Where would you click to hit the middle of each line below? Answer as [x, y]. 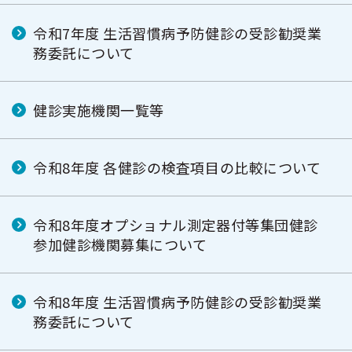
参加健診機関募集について [120, 244]
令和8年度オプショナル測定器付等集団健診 [176, 225]
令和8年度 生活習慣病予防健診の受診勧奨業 [178, 302]
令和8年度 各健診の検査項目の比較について [177, 167]
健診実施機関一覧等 [99, 110]
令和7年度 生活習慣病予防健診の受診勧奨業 [178, 33]
